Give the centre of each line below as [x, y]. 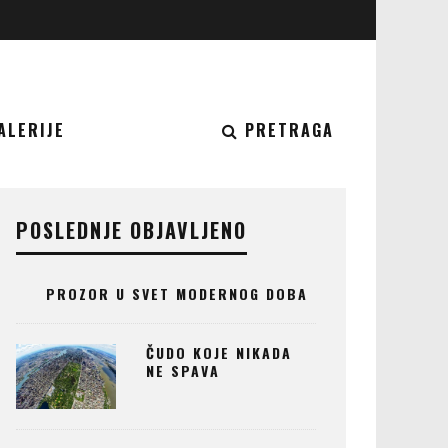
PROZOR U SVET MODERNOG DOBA [177, 293]
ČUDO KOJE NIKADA [219, 352]
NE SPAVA [183, 370]
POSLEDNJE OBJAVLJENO [131, 230]
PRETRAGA [289, 130]
